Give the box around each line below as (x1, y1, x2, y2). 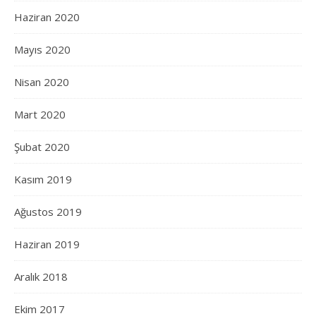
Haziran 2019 (14, 237, 80, 252)
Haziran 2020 (14, 10, 80, 25)
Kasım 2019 (14, 172, 72, 187)
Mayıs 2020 (14, 42, 71, 57)
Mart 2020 (14, 107, 66, 122)
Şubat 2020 (14, 140, 70, 154)
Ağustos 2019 (14, 205, 82, 219)
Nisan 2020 (14, 75, 69, 90)
